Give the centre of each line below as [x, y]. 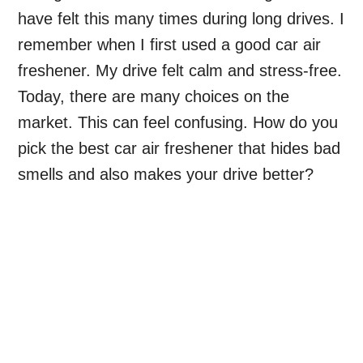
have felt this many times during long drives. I [181, 19]
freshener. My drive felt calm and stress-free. [180, 71]
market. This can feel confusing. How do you [178, 123]
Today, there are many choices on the [154, 97]
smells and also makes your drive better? [166, 175]
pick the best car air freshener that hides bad [179, 149]
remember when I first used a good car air [170, 45]
